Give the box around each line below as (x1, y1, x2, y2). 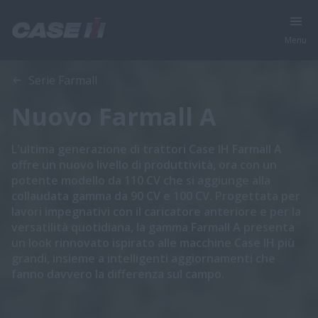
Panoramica (28, 53, 89, 67)
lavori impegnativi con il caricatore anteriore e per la (11, 204, 301, 219)
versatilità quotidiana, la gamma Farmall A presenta (11, 219, 295, 235)
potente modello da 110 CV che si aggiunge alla (11, 172, 270, 188)
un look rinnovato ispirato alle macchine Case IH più (11, 235, 295, 251)
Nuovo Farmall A (11, 100, 216, 133)
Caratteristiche (101, 53, 168, 67)
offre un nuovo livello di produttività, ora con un (11, 157, 277, 172)
